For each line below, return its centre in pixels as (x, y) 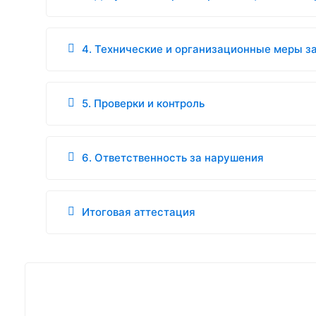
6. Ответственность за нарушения (173, 158)
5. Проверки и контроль (143, 104)
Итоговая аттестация (139, 212)
